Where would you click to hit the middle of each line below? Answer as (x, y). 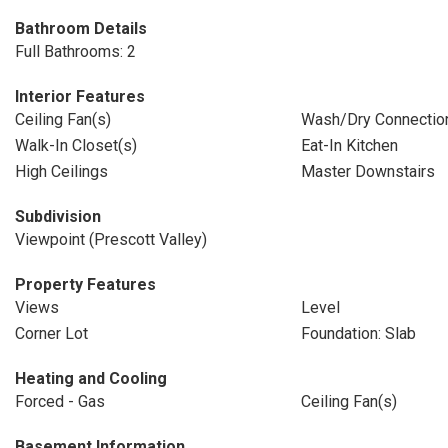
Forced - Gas (60, 401)
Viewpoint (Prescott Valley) (111, 239)
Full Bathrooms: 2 (75, 51)
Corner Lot (51, 333)
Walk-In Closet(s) (76, 145)
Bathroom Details (81, 28)
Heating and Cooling (91, 378)
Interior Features (80, 96)
